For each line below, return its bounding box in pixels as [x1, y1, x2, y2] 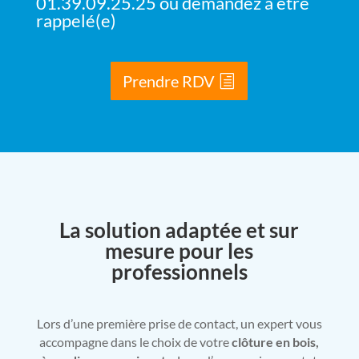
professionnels [111, 259, 248, 285]
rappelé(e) [35, 10, 116, 32]
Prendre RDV [123, 71, 216, 91]
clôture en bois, [232, 334, 320, 350]
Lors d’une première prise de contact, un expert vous [36, 316, 322, 332]
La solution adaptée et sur [59, 217, 300, 244]
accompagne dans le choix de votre [39, 334, 232, 350]
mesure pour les [105, 238, 254, 264]
